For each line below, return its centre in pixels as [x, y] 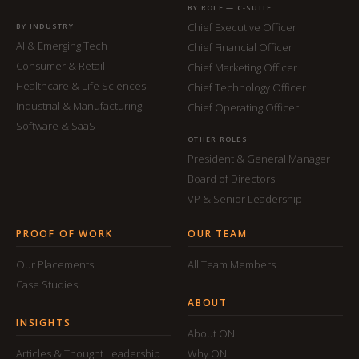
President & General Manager [259, 159]
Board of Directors [231, 179]
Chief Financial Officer [240, 47]
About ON [211, 333]
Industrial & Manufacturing [79, 106]
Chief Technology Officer [247, 87]
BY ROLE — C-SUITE [230, 8]
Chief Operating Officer [243, 107]
